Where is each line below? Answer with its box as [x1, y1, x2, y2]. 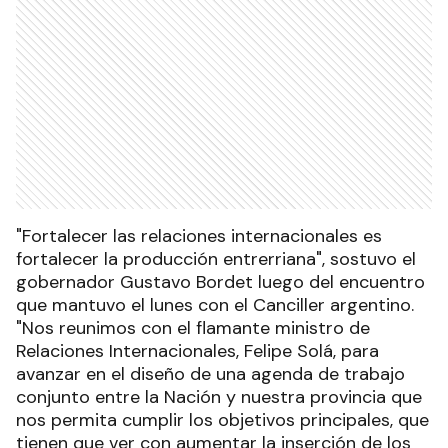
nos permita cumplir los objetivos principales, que [16, 408, 429, 433]
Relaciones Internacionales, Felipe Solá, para [16, 339, 379, 364]
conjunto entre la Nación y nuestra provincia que [16, 385, 422, 410]
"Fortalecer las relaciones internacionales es [16, 224, 382, 249]
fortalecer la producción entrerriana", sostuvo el [16, 247, 416, 272]
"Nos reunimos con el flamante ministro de [16, 316, 370, 341]
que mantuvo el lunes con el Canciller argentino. [16, 293, 414, 318]
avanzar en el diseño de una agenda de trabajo [16, 362, 405, 387]
